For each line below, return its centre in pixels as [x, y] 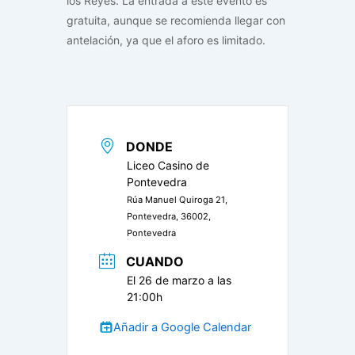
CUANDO [155, 261]
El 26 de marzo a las [179, 280]
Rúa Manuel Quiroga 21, [177, 199]
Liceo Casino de [168, 165]
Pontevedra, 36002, [169, 216]
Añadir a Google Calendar [182, 328]
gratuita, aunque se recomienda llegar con [176, 20]
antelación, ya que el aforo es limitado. [166, 40]
